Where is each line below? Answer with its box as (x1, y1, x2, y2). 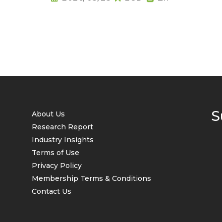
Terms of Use (32, 148, 79, 157)
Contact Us (32, 187, 71, 196)
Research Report (32, 122, 93, 131)
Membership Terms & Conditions (32, 174, 151, 183)
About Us (32, 110, 65, 118)
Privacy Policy (32, 161, 82, 170)
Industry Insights (32, 135, 94, 144)
